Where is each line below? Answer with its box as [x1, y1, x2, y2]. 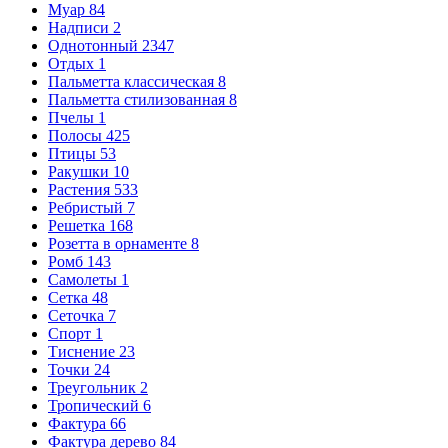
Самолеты [48, 271, 121, 288]
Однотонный [48, 37, 142, 54]
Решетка [48, 217, 109, 234]
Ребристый [48, 199, 127, 216]
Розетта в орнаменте [48, 235, 191, 252]
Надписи [48, 19, 113, 36]
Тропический [48, 397, 143, 414]
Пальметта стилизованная [48, 91, 229, 108]
